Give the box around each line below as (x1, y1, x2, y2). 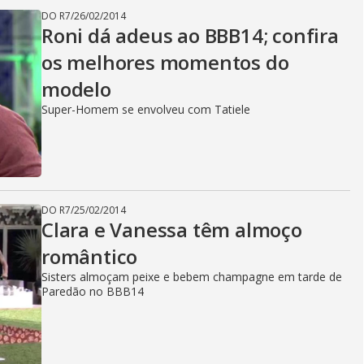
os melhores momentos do (41, 49, 289, 76)
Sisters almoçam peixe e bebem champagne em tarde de (41, 269, 342, 284)
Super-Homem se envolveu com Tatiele (41, 102, 250, 117)
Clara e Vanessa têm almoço (41, 216, 302, 243)
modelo (41, 76, 111, 102)
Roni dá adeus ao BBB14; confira (41, 22, 339, 49)
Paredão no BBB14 (41, 284, 144, 299)
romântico (41, 243, 138, 270)
